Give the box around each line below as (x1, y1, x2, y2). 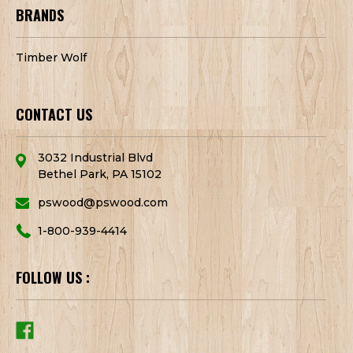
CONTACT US (16, 103, 92, 124)
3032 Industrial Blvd (38, 150, 153, 165)
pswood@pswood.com (38, 195, 168, 210)
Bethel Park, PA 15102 (38, 166, 162, 181)
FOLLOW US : (16, 266, 90, 288)
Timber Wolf (16, 50, 87, 65)
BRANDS (16, 4, 64, 25)
